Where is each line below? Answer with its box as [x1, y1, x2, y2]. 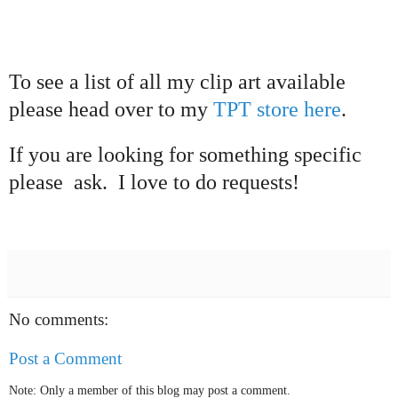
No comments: [9, 310, 108, 330]
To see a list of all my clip [9, 70, 233, 94]
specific [294, 143, 362, 167]
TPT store [213, 98, 298, 122]
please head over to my [9, 98, 213, 122]
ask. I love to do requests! [74, 171, 299, 195]
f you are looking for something [16, 143, 294, 167]
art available [233, 70, 346, 94]
